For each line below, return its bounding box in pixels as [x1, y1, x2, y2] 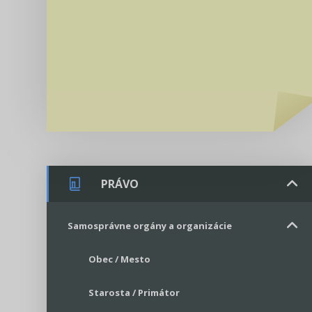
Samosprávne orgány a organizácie [68, 219, 232, 232]
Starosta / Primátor [88, 286, 180, 299]
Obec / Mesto [88, 252, 150, 265]
